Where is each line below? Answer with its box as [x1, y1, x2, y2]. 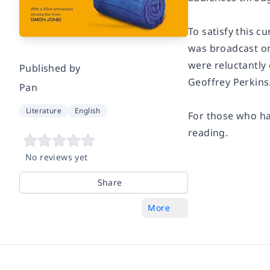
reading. [188, 126, 228, 139]
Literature [26, 105, 61, 116]
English [75, 105, 101, 116]
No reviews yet [25, 151, 88, 163]
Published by [19, 61, 81, 75]
